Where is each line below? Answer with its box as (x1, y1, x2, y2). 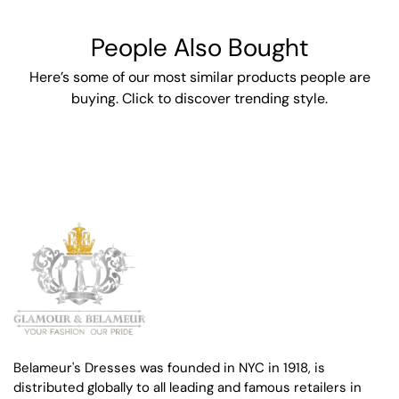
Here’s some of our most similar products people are (28, 68, 370, 87)
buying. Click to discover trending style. (71, 89, 328, 109)
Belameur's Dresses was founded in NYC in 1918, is (13, 358, 325, 377)
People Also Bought (91, 31, 308, 65)
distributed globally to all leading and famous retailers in (13, 378, 362, 396)
